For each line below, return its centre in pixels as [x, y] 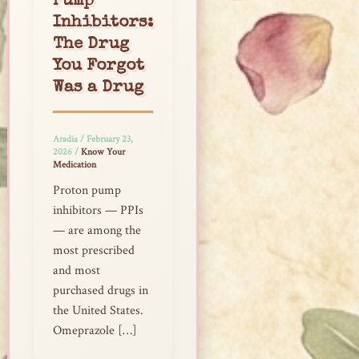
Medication [74, 164]
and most [76, 271]
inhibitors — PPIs [98, 211]
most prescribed [93, 251]
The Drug [91, 44]
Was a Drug [98, 87]
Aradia [66, 139]
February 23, [109, 139]
